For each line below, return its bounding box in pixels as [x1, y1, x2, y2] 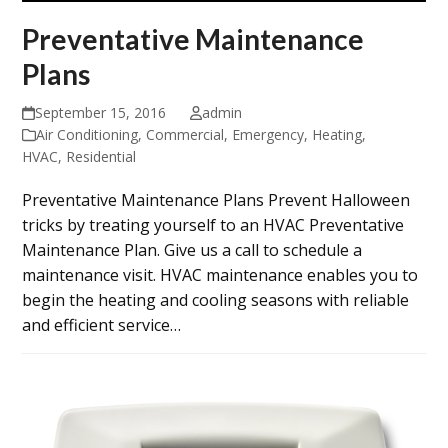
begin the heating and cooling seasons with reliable [22, 289, 410, 312]
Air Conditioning [36, 125, 139, 145]
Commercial [146, 125, 225, 145]
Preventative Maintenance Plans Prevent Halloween [22, 189, 411, 212]
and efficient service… [22, 314, 182, 337]
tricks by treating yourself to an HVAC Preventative [22, 214, 405, 237]
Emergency [232, 125, 305, 145]
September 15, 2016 [34, 103, 166, 123]
